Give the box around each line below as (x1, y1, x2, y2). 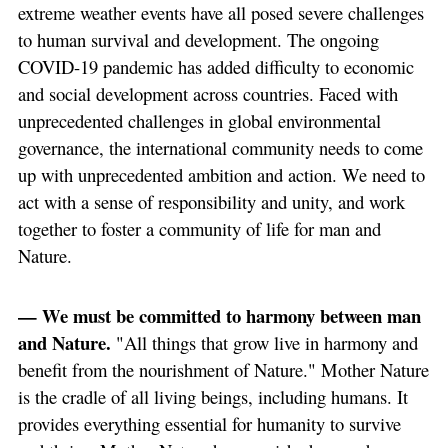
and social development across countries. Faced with (17, 80, 398, 106)
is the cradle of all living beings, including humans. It (17, 384, 408, 409)
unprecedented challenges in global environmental (17, 107, 381, 133)
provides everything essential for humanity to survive (17, 411, 401, 436)
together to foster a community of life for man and (17, 215, 381, 241)
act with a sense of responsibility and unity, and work (17, 188, 405, 214)
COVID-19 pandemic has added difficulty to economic (17, 53, 414, 79)
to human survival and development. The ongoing (17, 26, 379, 52)
